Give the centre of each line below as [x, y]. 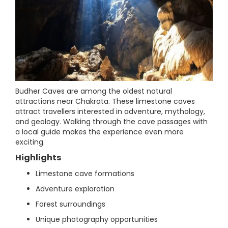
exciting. [30, 142]
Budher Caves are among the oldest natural [94, 91]
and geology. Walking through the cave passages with [111, 122]
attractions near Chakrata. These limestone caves [105, 101]
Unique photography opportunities [97, 219]
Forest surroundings [70, 204]
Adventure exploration [75, 189]
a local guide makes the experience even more [99, 132]
